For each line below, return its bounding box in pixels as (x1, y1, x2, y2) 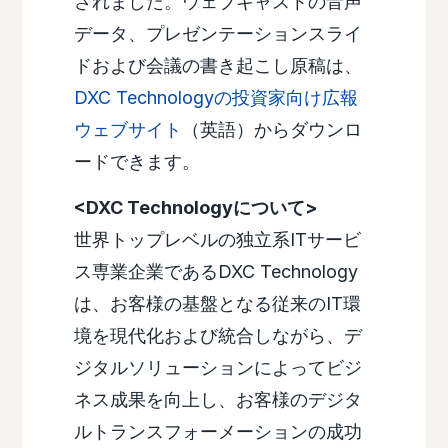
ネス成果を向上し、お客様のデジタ (73, 389, 362, 411)
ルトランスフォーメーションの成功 (73, 421, 362, 443)
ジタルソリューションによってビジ (73, 357, 362, 379)
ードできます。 (73, 151, 215, 173)
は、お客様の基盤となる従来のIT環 (73, 293, 361, 315)
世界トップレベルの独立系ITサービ (73, 229, 361, 251)
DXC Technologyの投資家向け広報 (73, 87, 358, 109)
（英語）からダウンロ (181, 119, 362, 141)
